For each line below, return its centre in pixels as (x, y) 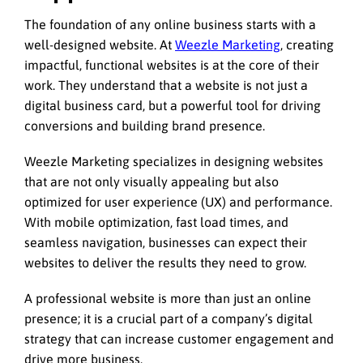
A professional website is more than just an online (168, 299)
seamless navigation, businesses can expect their (166, 243)
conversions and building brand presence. (145, 126)
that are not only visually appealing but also (152, 182)
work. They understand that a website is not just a (166, 85)
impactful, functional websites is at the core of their (172, 65)
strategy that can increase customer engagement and (179, 339)
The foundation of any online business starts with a (170, 25)
